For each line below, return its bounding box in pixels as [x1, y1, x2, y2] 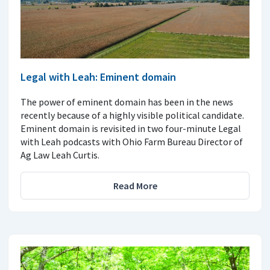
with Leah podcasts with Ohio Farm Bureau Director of [20, 136, 243, 148]
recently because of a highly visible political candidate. [20, 109, 244, 122]
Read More [113, 180, 157, 192]
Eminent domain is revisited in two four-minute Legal [20, 122, 241, 135]
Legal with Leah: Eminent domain [20, 70, 176, 84]
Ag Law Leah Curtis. [20, 149, 99, 162]
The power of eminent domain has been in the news [20, 96, 233, 108]
